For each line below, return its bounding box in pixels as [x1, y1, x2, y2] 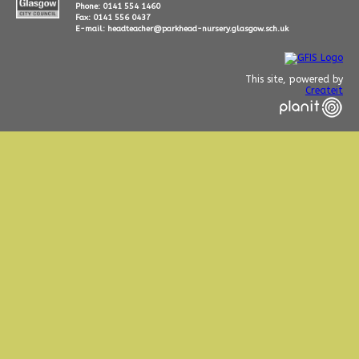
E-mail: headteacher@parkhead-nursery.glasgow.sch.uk [75, 24, 288, 34]
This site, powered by [245, 74, 343, 85]
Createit [305, 85, 343, 96]
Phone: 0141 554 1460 [75, 2, 160, 11]
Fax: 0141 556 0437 [75, 13, 151, 22]
